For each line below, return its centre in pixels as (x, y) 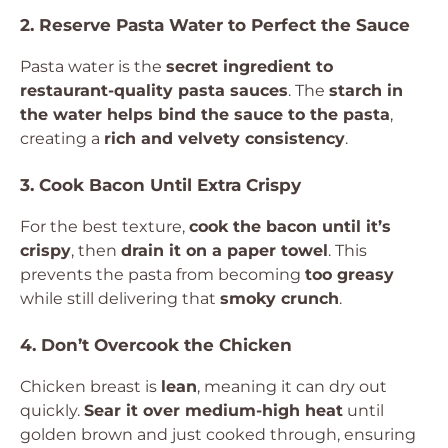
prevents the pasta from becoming (162, 274)
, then (96, 250)
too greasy (349, 274)
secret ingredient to (249, 66)
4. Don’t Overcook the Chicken (156, 345)
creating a (62, 138)
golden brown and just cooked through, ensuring (218, 434)
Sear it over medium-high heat (213, 410)
